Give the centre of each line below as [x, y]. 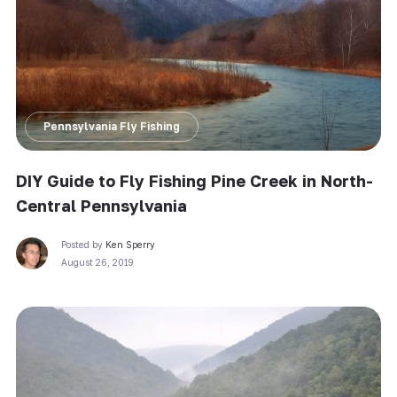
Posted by [83, 245]
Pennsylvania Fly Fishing [111, 127]
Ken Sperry [130, 245]
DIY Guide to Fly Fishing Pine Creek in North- [194, 181]
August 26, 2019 [97, 263]
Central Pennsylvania [101, 206]
